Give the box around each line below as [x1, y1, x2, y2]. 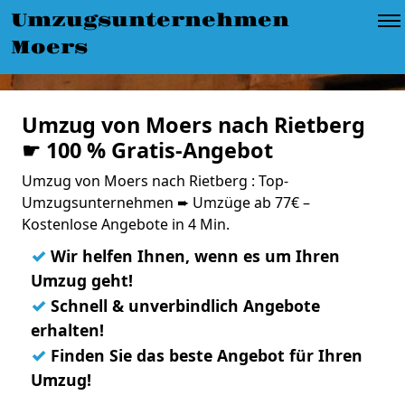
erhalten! [31, 319, 104, 341]
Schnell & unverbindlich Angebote [46, 295, 320, 316]
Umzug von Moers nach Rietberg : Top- [22, 171, 288, 191]
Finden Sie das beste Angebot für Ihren [46, 344, 363, 366]
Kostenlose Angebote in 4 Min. [22, 214, 230, 234]
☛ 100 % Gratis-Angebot [22, 136, 273, 165]
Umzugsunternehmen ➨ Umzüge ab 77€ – [22, 193, 310, 212]
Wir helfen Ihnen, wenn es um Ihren [46, 245, 340, 267]
